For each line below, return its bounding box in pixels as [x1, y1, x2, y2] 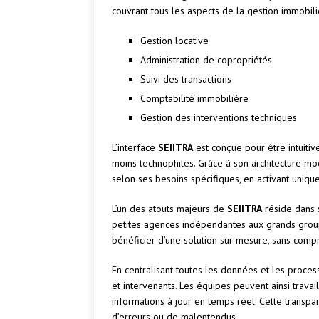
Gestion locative [140, 34, 209, 48]
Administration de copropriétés [140, 53, 272, 67]
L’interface [112, 141, 158, 155]
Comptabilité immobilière [140, 92, 249, 105]
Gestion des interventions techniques [140, 111, 297, 125]
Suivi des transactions [140, 73, 231, 86]
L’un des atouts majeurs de [112, 202, 227, 216]
